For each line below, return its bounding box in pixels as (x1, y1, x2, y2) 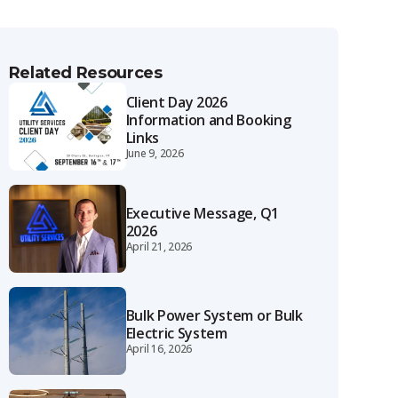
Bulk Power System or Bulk (125, 306, 303, 325)
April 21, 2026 (125, 239, 193, 254)
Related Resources (8, 63, 163, 83)
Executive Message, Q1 (125, 203, 279, 223)
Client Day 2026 (125, 92, 227, 112)
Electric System (125, 323, 227, 343)
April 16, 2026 (125, 341, 193, 356)
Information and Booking (125, 110, 291, 130)
